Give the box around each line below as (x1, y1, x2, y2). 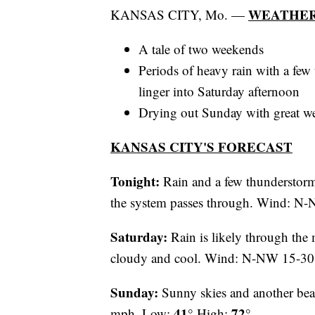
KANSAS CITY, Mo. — (110, 6, 248, 24)
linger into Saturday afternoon (139, 82, 300, 101)
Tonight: (110, 172, 160, 191)
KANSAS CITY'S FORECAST (110, 137, 292, 157)
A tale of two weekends (139, 40, 264, 58)
